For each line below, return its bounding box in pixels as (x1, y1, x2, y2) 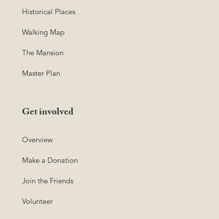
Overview (22, 134, 53, 144)
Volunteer (22, 196, 53, 206)
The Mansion (22, 47, 64, 57)
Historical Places (22, 6, 75, 16)
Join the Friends (22, 175, 73, 185)
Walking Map (22, 27, 65, 37)
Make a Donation (22, 155, 78, 165)
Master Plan (22, 68, 60, 78)
